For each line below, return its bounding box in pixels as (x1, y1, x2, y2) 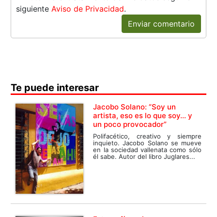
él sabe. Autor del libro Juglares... (93, 152, 196, 160)
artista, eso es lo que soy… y (93, 110, 193, 120)
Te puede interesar (11, 81, 99, 93)
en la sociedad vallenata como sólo (93, 145, 201, 154)
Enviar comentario (127, 18, 195, 29)
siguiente (16, 3, 52, 14)
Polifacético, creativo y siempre (93, 132, 201, 140)
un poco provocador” (93, 119, 167, 129)
